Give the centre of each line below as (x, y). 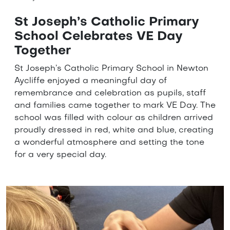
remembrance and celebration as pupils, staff (110, 94)
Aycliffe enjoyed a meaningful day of (91, 81)
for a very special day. (60, 155)
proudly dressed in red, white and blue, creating (114, 131)
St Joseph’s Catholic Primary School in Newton (111, 69)
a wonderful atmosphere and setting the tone (109, 143)
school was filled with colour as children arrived (114, 118)
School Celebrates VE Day (99, 37)
